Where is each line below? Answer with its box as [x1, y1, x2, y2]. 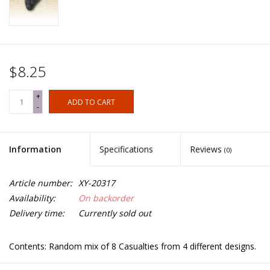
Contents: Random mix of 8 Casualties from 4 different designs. [9, 240, 256, 253]
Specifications [99, 143, 154, 155]
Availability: [9, 192, 55, 204]
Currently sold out [78, 207, 151, 219]
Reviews [189, 143, 224, 155]
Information [9, 143, 61, 155]
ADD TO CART [67, 97, 115, 108]
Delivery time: [9, 207, 64, 219]
